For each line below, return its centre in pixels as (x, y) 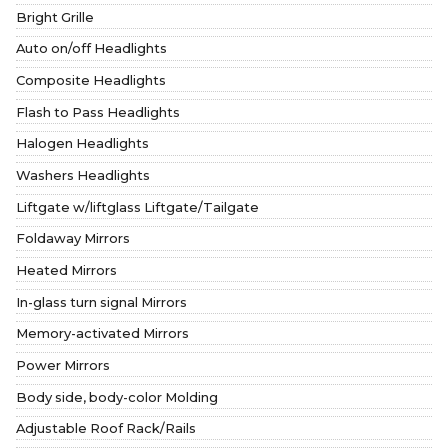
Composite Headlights (91, 80)
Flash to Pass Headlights (98, 111)
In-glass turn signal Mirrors (101, 301)
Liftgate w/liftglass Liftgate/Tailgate (137, 206)
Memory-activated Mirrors (102, 333)
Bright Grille (55, 16)
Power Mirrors (63, 364)
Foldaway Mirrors (73, 238)
